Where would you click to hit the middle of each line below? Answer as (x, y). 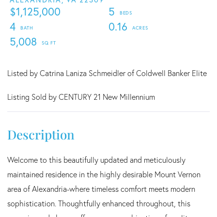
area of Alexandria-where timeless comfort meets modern (101, 189)
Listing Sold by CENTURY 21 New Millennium (81, 97)
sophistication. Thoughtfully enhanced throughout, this (99, 203)
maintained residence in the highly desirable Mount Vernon (104, 174)
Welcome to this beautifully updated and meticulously (96, 160)
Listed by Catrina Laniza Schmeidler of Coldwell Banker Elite (107, 73)
